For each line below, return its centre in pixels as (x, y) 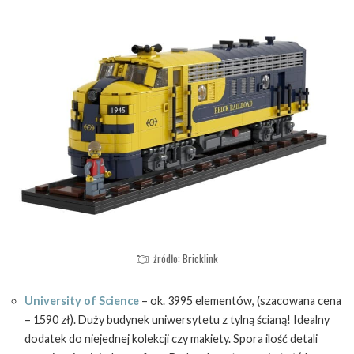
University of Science (82, 300)
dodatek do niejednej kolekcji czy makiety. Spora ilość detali (171, 338)
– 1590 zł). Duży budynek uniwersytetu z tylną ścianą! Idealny (177, 319)
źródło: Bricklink (186, 258)
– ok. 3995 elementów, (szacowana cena (240, 300)
